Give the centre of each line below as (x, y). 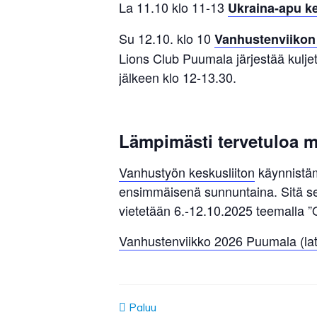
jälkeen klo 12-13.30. (178, 77)
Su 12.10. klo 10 (167, 39)
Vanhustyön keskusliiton (187, 172)
